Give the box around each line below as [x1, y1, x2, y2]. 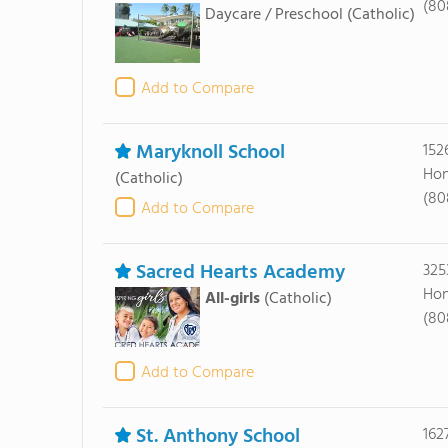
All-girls [204, 286, 260, 312]
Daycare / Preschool [204, 2, 343, 28]
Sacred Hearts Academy [135, 257, 345, 289]
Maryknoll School [135, 137, 285, 169]
